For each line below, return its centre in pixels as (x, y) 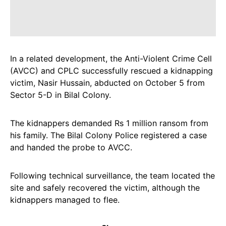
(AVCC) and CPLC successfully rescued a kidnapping (111, 71)
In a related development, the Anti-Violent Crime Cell (111, 59)
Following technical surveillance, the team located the (112, 176)
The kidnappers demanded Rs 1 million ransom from (109, 123)
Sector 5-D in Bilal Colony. (61, 95)
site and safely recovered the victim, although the (105, 188)
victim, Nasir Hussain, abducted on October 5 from (107, 83)
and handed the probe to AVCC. (71, 147)
